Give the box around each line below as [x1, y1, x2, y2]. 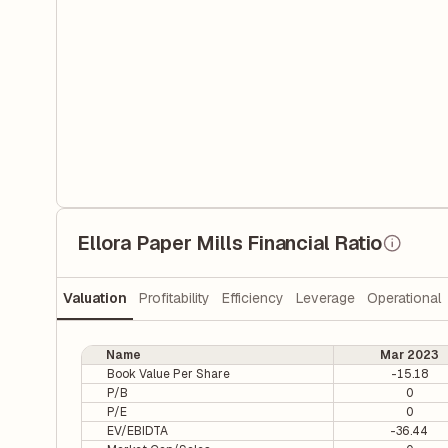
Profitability [139, 289, 210, 308]
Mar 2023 [379, 347, 439, 363]
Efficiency [222, 289, 284, 308]
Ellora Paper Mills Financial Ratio [77, 230, 383, 256]
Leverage [296, 289, 355, 308]
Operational [367, 289, 441, 308]
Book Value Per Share [107, 366, 230, 382]
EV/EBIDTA [107, 423, 168, 439]
